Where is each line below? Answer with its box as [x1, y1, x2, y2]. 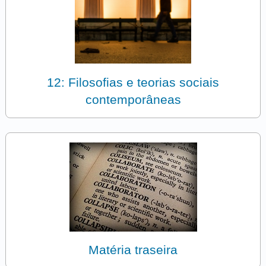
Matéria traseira [88, 243, 178, 257]
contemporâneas [85, 92, 181, 106]
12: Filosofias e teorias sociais [47, 75, 219, 89]
